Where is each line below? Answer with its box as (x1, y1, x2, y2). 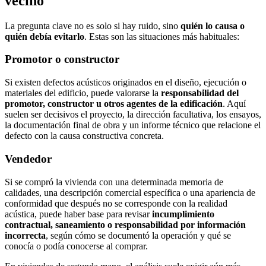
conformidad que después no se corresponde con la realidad (5, 198, 227, 208)
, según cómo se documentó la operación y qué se (46, 230, 231, 240)
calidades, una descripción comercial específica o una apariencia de (5, 187, 255, 198)
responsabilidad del (161, 88, 239, 99)
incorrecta (5, 230, 46, 240)
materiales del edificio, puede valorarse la (5, 88, 161, 99)
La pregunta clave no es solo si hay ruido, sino (5, 20, 180, 31)
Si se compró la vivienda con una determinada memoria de (5, 176, 223, 187)
